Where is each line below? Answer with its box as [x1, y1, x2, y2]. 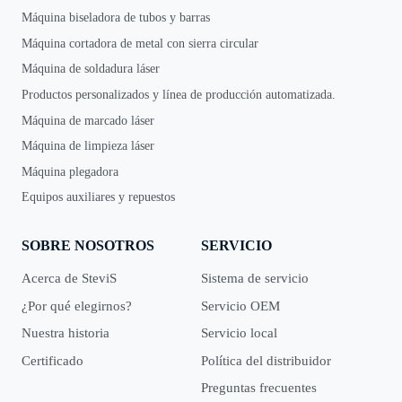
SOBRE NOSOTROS [22, 237, 154, 253]
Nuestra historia [22, 326, 109, 341]
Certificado [22, 353, 83, 368]
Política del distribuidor [201, 353, 331, 368]
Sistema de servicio [201, 271, 309, 286]
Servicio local [201, 326, 277, 341]
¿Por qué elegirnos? [22, 298, 132, 313]
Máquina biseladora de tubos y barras [22, 11, 210, 25]
